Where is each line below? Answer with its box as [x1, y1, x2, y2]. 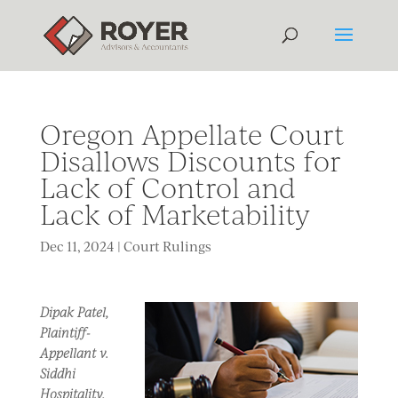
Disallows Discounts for [39, 144, 341, 178]
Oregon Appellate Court [39, 117, 345, 151]
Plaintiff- [39, 324, 91, 340]
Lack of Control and [39, 171, 296, 204]
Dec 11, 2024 [39, 238, 115, 255]
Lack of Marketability [39, 197, 310, 231]
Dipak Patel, [39, 304, 109, 320]
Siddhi [39, 365, 76, 381]
